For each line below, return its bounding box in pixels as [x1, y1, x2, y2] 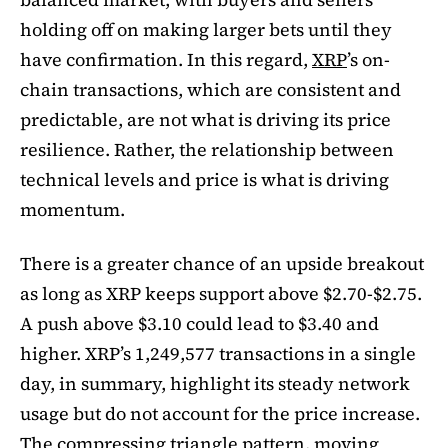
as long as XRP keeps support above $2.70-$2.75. [20, 281, 422, 307]
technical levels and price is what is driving [20, 167, 389, 193]
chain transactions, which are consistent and [20, 77, 401, 103]
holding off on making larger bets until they [20, 17, 392, 43]
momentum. [20, 197, 125, 223]
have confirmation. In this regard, [20, 47, 312, 73]
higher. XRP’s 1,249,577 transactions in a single [20, 341, 416, 367]
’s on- [347, 47, 390, 73]
